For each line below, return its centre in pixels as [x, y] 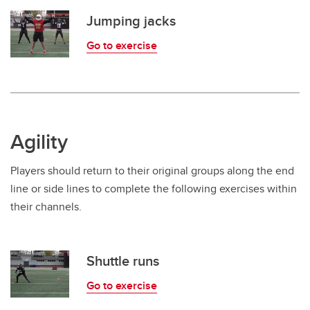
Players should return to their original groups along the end [152, 171]
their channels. [46, 207]
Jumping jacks [131, 20]
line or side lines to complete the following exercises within [154, 189]
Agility [39, 142]
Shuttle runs [123, 261]
